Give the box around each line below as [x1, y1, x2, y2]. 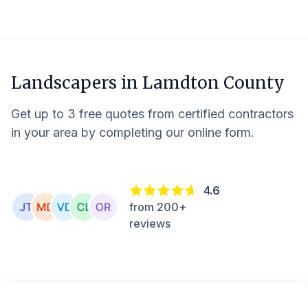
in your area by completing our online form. [11, 125, 254, 140]
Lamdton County [142, 72, 285, 93]
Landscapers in [11, 72, 142, 93]
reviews [129, 216, 170, 230]
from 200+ [129, 199, 186, 214]
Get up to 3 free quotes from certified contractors [11, 107, 294, 121]
